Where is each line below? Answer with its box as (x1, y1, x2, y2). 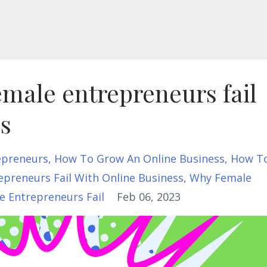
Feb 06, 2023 (117, 190, 181, 204)
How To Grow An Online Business (54, 151, 225, 166)
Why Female (190, 170, 252, 185)
